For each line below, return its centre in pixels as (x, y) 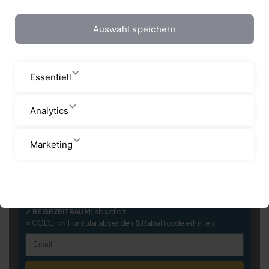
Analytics (49, 110)
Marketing (51, 144)
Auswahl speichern (134, 29)
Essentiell (51, 77)
